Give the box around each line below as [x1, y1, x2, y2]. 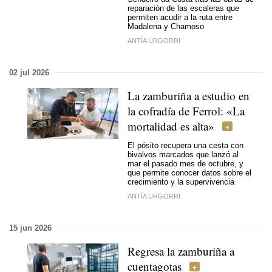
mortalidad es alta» [127, 118, 214, 134]
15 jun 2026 [9, 223, 52, 233]
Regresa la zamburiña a [127, 243, 234, 259]
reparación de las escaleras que [127, 4, 239, 13]
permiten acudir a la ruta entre [127, 13, 233, 22]
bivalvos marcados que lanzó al [127, 150, 239, 159]
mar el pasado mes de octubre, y [127, 159, 243, 168]
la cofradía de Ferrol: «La [127, 103, 245, 118]
